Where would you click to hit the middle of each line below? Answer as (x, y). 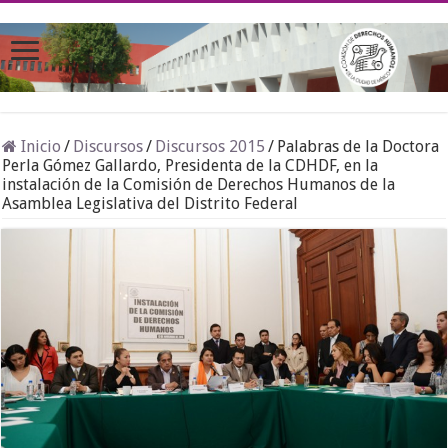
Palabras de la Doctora (358, 147)
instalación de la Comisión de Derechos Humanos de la (199, 185)
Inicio (39, 147)
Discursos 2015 (210, 147)
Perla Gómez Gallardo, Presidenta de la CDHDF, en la (190, 166)
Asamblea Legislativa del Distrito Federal (150, 204)
